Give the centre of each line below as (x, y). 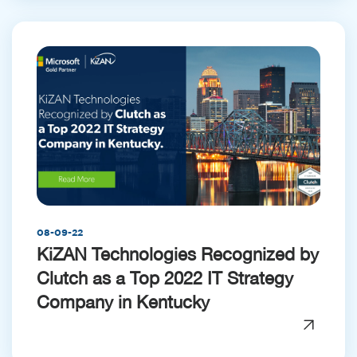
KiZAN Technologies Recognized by (178, 254)
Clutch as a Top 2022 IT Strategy (165, 278)
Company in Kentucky (123, 302)
